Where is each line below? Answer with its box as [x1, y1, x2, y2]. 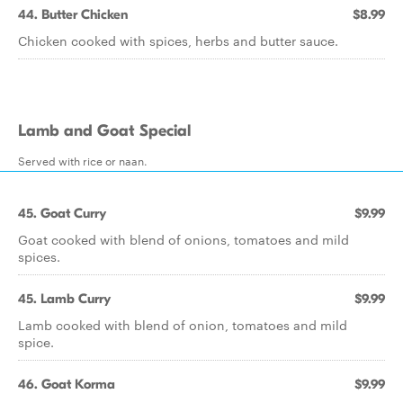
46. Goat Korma [18, 376, 115, 392]
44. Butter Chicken [18, 6, 128, 22]
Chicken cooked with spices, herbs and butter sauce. [18, 31, 338, 49]
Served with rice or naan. [18, 152, 148, 168]
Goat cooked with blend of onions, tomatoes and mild [18, 230, 349, 248]
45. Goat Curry [18, 205, 106, 221]
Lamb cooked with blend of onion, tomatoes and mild [18, 316, 347, 334]
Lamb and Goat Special [18, 121, 191, 140]
